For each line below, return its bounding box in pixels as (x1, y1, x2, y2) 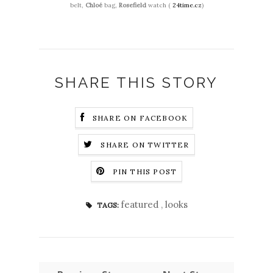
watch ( (146, 1, 172, 10)
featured (120, 199, 161, 211)
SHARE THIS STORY (55, 74, 218, 92)
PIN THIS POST (112, 167, 177, 177)
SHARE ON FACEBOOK (92, 113, 188, 123)
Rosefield (118, 1, 146, 10)
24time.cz (172, 1, 202, 10)
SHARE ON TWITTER (101, 140, 190, 150)
